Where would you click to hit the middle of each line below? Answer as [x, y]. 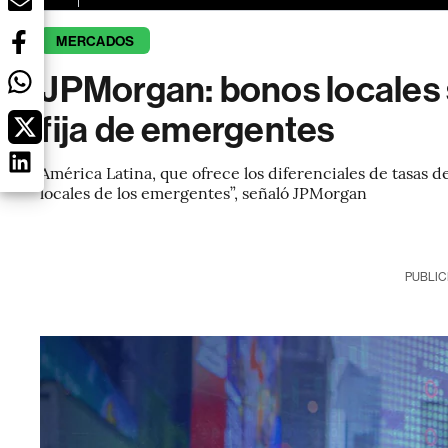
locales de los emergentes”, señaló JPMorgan [204, 192]
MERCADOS [95, 41]
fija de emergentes [187, 130]
